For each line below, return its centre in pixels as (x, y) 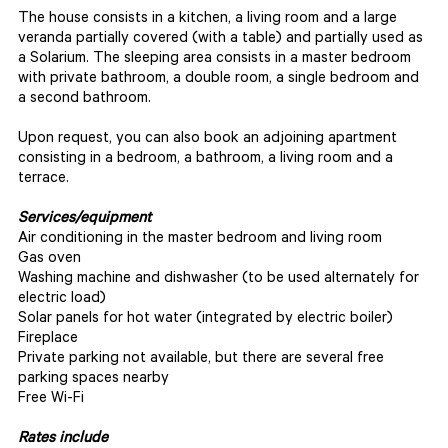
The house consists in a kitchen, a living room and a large (207, 19)
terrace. (43, 179)
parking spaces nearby (93, 379)
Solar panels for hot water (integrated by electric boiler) (205, 319)
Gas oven (49, 259)
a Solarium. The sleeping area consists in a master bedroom (214, 59)
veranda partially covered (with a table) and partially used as (220, 39)
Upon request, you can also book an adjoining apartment (207, 139)
